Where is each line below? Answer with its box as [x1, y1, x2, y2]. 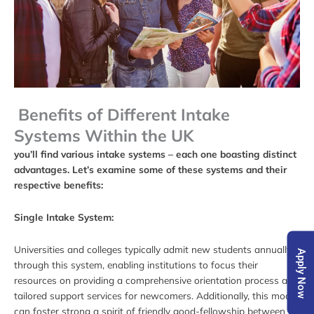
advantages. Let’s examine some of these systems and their [14, 163, 287, 175]
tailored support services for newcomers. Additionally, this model [14, 289, 298, 301]
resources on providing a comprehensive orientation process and [14, 273, 299, 286]
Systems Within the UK [14, 125, 193, 146]
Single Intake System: [14, 210, 114, 223]
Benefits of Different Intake [14, 104, 230, 125]
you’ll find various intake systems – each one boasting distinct [14, 147, 296, 160]
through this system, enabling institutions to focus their [14, 258, 258, 271]
